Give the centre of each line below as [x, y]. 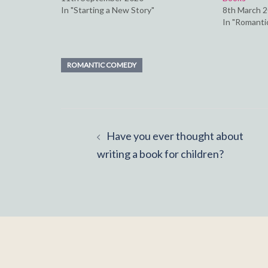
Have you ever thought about [175, 135]
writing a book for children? [160, 153]
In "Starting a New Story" [108, 10]
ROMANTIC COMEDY [102, 65]
